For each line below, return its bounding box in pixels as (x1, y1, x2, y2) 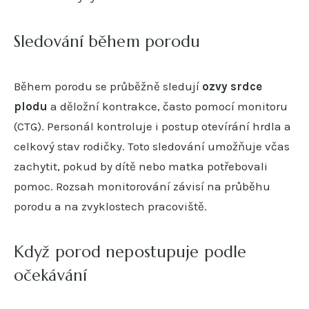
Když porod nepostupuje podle (14, 241, 247, 261)
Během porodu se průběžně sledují (14, 79, 202, 93)
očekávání (14, 265, 88, 285)
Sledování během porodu (14, 31, 201, 51)
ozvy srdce (202, 79, 262, 93)
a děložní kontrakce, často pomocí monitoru (48, 99, 288, 113)
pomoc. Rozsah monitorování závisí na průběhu (14, 179, 270, 193)
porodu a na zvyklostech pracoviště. (14, 199, 207, 213)
